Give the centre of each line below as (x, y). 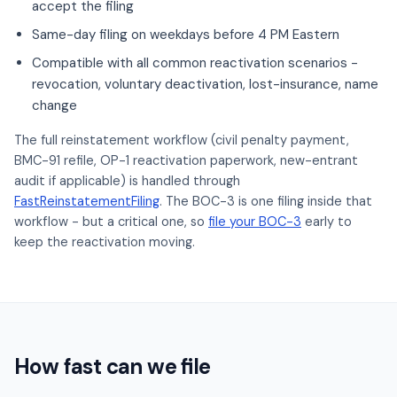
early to (327, 222)
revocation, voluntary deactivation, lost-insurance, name (205, 84)
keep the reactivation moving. (105, 242)
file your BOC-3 (255, 222)
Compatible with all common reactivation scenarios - (195, 63)
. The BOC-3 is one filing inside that (266, 201)
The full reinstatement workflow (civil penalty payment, (182, 140)
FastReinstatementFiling (87, 201)
